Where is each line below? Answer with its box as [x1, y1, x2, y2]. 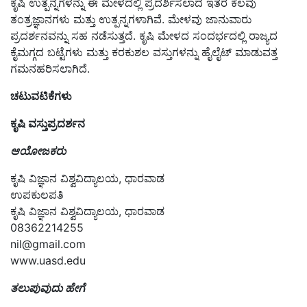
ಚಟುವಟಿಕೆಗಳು [10, 89, 72, 103]
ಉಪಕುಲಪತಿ [10, 188, 64, 202]
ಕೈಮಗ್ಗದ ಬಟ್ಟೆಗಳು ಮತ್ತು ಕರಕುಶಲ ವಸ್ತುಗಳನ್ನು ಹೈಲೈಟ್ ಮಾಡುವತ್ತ [10, 45, 278, 60]
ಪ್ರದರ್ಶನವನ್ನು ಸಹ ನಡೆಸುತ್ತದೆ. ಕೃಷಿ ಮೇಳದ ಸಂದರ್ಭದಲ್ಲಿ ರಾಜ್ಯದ [10, 29, 278, 43]
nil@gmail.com [10, 237, 86, 251]
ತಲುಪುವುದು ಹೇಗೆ [10, 281, 85, 295]
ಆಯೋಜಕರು [10, 144, 66, 158]
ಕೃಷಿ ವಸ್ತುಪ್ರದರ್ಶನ [10, 116, 85, 131]
